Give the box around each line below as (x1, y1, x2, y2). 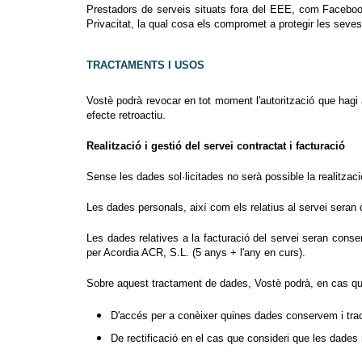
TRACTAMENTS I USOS (86, 59, 204, 72)
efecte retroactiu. (86, 109, 166, 122)
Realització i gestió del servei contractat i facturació (86, 140, 345, 153)
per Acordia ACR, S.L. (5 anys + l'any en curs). (86, 246, 305, 259)
